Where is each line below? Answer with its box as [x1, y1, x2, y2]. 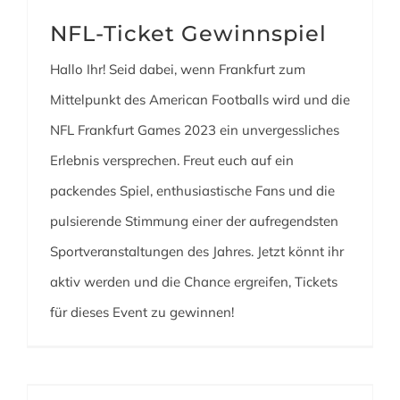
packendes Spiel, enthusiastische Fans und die [50, 182, 335, 199]
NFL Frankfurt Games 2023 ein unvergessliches [50, 121, 339, 138]
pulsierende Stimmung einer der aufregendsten [50, 212, 338, 229]
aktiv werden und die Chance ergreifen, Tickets [50, 273, 337, 290]
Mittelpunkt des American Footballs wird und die [50, 91, 350, 108]
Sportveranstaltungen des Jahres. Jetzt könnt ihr [50, 243, 344, 260]
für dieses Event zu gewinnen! [50, 304, 234, 321]
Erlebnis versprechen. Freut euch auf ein [50, 152, 294, 169]
